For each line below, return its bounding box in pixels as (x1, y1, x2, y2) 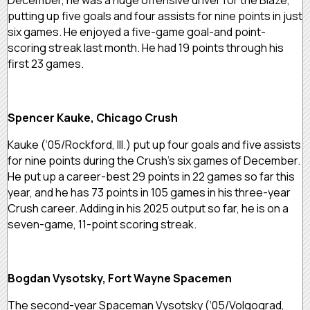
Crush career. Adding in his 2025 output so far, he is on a (8, 200, 289, 216)
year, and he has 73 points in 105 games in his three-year (8, 184, 291, 200)
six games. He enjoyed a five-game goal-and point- (8, 24, 266, 39)
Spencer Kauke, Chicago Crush (8, 109, 178, 125)
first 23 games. (8, 55, 88, 71)
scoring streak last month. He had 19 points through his (8, 39, 284, 55)
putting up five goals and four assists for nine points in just (8, 8, 302, 24)
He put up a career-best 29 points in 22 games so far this (8, 168, 295, 184)
